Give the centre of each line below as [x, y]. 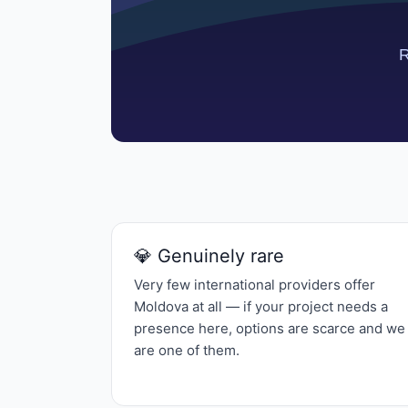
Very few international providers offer [255, 285]
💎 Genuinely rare [209, 256]
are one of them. [187, 350]
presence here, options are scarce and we [270, 328]
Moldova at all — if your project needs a [261, 306]
